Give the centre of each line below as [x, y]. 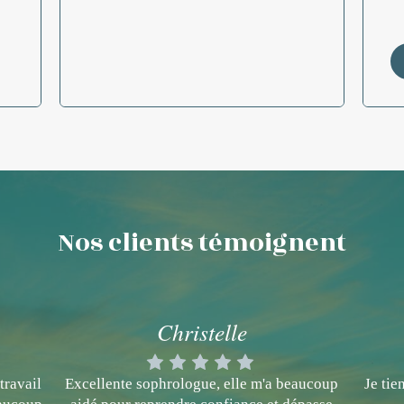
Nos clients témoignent [202, 243]
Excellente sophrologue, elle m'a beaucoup [202, 384]
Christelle [202, 332]
